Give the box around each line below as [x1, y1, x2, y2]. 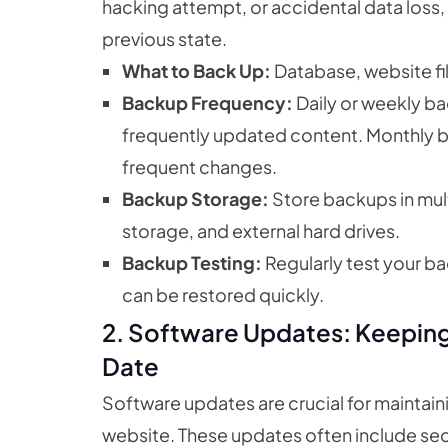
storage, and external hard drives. [122, 219, 400, 243]
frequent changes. [122, 155, 277, 179]
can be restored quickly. [122, 283, 324, 307]
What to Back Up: [122, 59, 271, 83]
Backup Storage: [122, 187, 269, 211]
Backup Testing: [122, 251, 262, 275]
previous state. [102, 27, 227, 51]
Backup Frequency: [122, 91, 293, 115]
